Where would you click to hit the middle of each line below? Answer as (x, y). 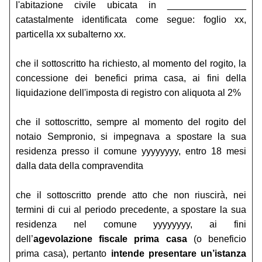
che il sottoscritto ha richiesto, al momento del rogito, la (131, 64)
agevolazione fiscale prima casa (110, 239)
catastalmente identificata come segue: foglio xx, (131, 20)
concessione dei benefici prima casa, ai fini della (131, 78)
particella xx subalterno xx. (71, 35)
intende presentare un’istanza (179, 254)
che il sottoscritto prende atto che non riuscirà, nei (131, 195)
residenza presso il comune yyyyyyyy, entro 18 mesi (131, 151)
